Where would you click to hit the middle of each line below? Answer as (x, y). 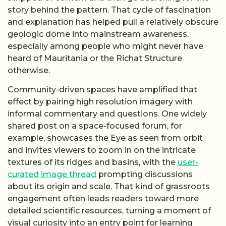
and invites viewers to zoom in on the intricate (102, 150)
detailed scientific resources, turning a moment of (109, 211)
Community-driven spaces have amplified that (102, 90)
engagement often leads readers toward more (103, 199)
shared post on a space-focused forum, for (95, 126)
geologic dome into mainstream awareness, (98, 34)
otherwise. (29, 70)
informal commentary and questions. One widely (107, 114)
